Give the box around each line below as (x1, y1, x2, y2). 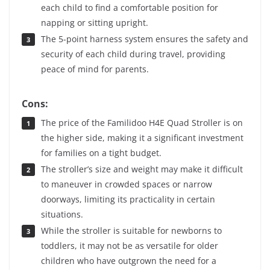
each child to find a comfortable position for (41, 2, 218, 14)
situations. (41, 209, 83, 221)
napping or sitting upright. (41, 17, 148, 29)
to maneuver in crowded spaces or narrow (41, 178, 212, 190)
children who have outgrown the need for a (41, 255, 216, 267)
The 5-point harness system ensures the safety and (40, 33, 248, 45)
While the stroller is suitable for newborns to (40, 225, 222, 237)
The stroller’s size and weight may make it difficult (40, 163, 243, 175)
